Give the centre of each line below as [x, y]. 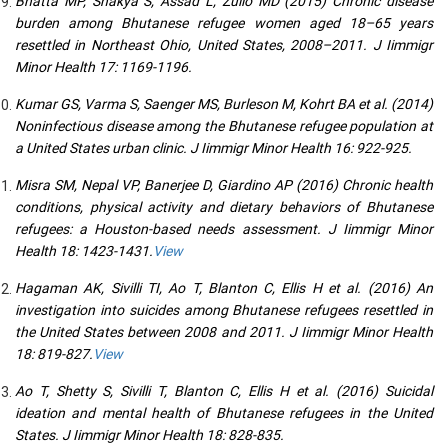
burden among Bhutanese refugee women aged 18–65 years [224, 23]
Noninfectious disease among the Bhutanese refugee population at [224, 126]
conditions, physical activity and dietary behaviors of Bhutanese [224, 207]
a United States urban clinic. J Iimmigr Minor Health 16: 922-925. [213, 148]
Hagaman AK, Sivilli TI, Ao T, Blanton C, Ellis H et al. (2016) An [224, 288]
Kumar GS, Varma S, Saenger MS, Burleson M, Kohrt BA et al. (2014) [224, 104]
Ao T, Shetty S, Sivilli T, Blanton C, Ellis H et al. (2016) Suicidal [224, 391]
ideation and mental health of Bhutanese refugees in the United [224, 413]
